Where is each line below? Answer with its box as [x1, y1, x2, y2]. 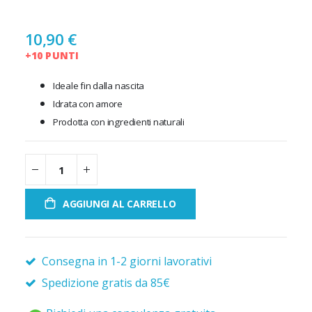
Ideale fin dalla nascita [52, 79, 145, 93]
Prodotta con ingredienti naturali [52, 115, 185, 128]
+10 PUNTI [24, 48, 79, 62]
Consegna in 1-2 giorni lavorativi [38, 253, 212, 270]
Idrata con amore [52, 97, 123, 111]
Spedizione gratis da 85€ [38, 275, 170, 291]
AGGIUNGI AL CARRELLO [62, 197, 176, 211]
